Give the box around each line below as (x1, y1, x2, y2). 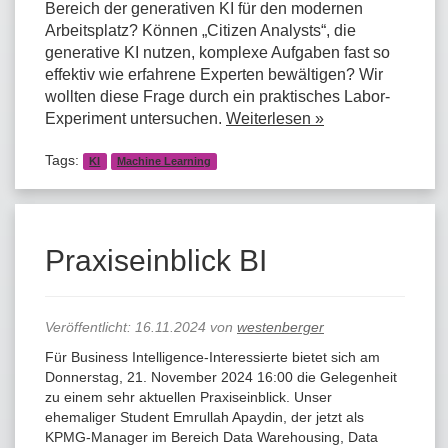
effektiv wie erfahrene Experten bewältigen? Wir (45, 65, 383, 83)
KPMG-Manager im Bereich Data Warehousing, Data (45, 428, 378, 445)
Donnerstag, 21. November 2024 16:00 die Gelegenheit (45, 368, 397, 385)
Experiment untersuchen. (45, 109, 226, 127)
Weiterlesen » (226, 109, 324, 127)
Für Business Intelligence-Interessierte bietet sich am (45, 348, 380, 365)
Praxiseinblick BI (45, 243, 267, 277)
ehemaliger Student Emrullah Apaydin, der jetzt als (45, 408, 364, 425)
